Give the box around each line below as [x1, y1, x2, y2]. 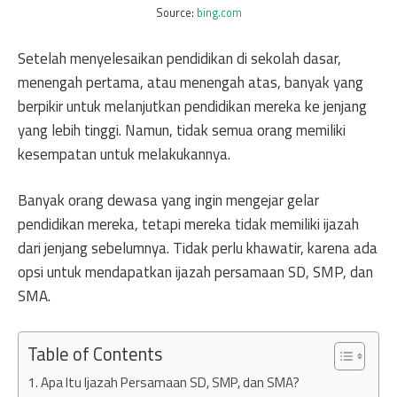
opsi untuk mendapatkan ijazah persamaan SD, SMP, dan [18, 261, 373, 284]
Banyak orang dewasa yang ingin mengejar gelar [18, 189, 319, 212]
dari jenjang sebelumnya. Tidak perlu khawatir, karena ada [18, 237, 378, 260]
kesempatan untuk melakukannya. [18, 142, 230, 166]
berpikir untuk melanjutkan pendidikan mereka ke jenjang [18, 94, 367, 118]
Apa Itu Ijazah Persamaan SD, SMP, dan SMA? [41, 371, 300, 393]
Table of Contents [27, 339, 162, 368]
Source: [155, 4, 197, 21]
